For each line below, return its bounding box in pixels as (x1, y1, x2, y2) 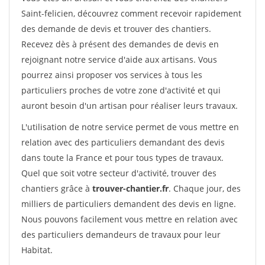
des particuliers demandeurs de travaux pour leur (21, 229, 221, 240)
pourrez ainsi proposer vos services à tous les (21, 69, 202, 80)
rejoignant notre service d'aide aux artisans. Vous (21, 54, 217, 65)
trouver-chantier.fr (92, 183, 169, 194)
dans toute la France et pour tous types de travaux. (21, 152, 224, 163)
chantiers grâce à (21, 183, 92, 194)
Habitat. (21, 244, 53, 256)
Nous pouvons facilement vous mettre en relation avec (21, 214, 238, 225)
